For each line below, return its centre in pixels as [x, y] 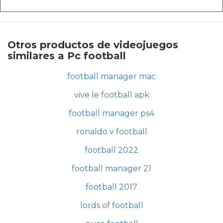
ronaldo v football [111, 131]
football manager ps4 [111, 113]
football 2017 [111, 187]
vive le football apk [111, 95]
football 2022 [111, 150]
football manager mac [111, 76]
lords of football [111, 205]
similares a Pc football [67, 56]
